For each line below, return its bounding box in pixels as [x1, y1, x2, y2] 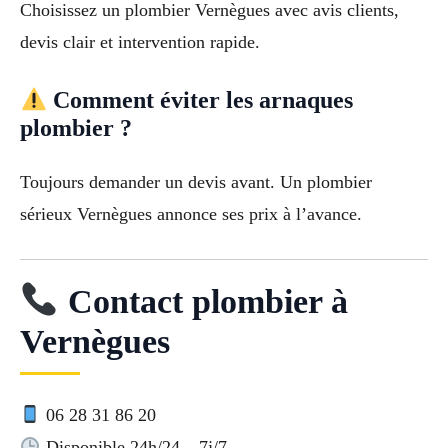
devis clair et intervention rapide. [20, 31, 260, 52]
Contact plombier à [58, 283, 348, 320]
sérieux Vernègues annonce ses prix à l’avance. [20, 204, 362, 225]
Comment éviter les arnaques [47, 87, 354, 114]
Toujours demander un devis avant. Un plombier [20, 172, 372, 193]
